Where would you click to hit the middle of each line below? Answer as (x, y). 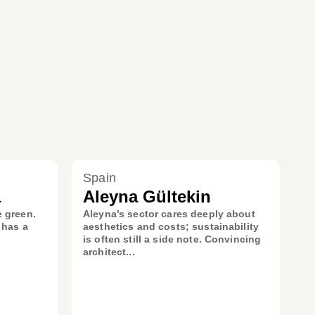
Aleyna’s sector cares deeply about (169, 214)
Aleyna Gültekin (147, 197)
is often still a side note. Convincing (172, 239)
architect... (109, 252)
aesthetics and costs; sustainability (171, 226)
